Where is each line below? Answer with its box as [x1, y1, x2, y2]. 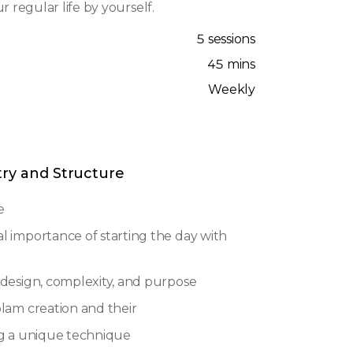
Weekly [208, 82, 255, 97]
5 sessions [196, 32, 255, 46]
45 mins [206, 57, 255, 72]
